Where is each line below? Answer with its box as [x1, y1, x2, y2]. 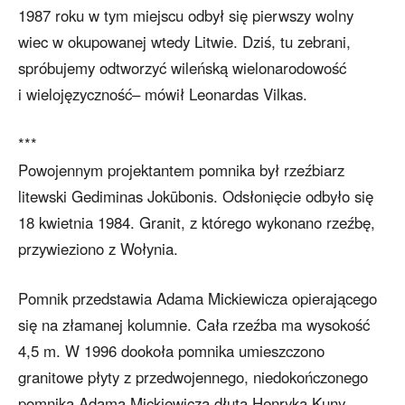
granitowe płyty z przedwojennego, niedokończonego [18, 366, 368, 389]
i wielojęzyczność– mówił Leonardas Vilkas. [18, 83, 307, 106]
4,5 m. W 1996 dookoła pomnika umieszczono [18, 340, 325, 363]
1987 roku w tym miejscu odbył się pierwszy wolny [18, 5, 353, 27]
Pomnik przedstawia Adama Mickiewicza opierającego [18, 287, 377, 310]
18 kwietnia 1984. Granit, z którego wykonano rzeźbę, [18, 212, 375, 234]
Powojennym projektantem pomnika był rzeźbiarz [18, 159, 344, 182]
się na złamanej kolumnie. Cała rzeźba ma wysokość [18, 314, 370, 336]
